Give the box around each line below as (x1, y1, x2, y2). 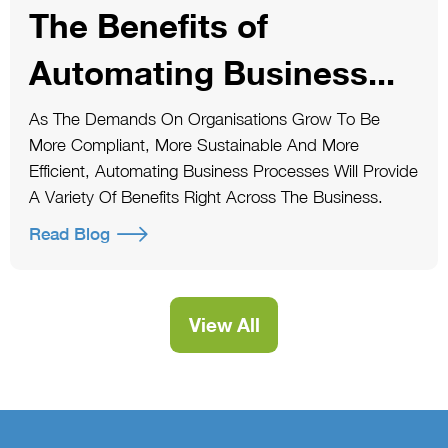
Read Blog (28, 223, 110, 244)
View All (188, 314, 260, 337)
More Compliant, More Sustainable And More (28, 135, 359, 156)
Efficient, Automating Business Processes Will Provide (28, 161, 418, 182)
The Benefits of (28, 5, 268, 45)
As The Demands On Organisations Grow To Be (28, 109, 380, 130)
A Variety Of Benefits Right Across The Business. (28, 187, 383, 208)
